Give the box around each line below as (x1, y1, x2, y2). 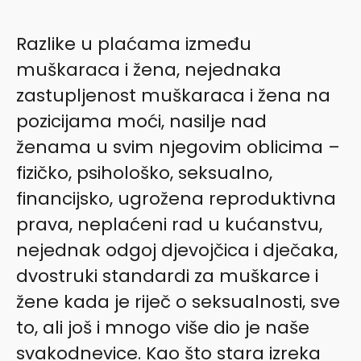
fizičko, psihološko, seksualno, (16, 160, 272, 185)
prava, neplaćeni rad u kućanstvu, (16, 211, 322, 237)
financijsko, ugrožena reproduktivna (16, 185, 336, 211)
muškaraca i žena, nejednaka (16, 56, 281, 82)
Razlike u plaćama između (16, 31, 251, 56)
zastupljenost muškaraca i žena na (16, 82, 330, 108)
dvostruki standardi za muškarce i (16, 263, 318, 288)
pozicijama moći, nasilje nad (16, 108, 267, 134)
